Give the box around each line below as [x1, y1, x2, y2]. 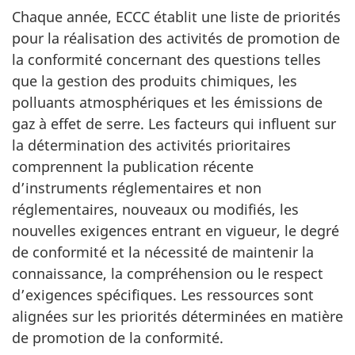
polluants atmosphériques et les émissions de [12, 93, 323, 113]
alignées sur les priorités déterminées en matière [12, 307, 343, 326]
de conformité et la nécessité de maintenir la [12, 242, 314, 262]
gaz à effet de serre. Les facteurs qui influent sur [12, 114, 336, 134]
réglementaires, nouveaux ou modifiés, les [12, 200, 299, 219]
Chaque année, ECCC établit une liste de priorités [12, 7, 341, 27]
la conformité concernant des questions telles [12, 50, 321, 70]
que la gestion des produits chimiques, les [12, 71, 297, 91]
